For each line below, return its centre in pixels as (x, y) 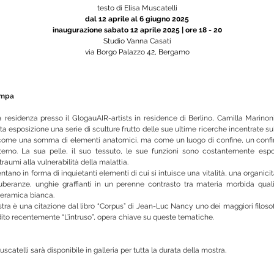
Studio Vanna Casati (137, 41)
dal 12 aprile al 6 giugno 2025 (137, 19)
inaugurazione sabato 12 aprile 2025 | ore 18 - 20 (137, 30)
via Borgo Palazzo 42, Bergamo (137, 52)
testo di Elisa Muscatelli (137, 8)
